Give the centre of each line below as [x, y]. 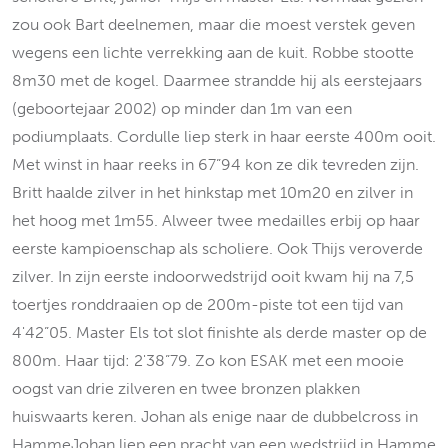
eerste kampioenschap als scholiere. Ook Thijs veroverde [217, 248]
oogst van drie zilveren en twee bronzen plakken [186, 388]
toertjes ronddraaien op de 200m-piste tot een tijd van [207, 304]
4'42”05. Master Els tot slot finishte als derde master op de [219, 332]
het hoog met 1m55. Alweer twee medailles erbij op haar [216, 220]
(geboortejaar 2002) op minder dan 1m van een [182, 108]
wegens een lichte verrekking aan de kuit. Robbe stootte [213, 52]
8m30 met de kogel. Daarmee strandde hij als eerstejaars [217, 80]
